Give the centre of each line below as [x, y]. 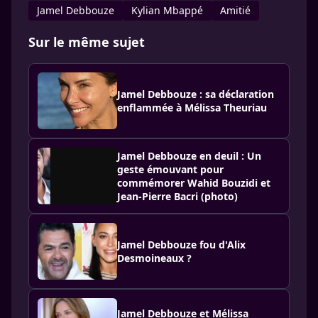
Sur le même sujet [87, 42]
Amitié [235, 10]
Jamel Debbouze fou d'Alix [181, 245]
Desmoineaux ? [154, 258]
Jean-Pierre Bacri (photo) [177, 196]
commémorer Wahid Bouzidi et [194, 183]
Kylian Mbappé [167, 10]
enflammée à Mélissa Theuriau [192, 108]
